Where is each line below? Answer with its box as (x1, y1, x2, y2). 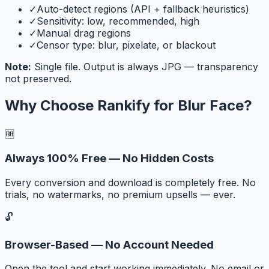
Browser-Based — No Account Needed (5, 237, 214, 252)
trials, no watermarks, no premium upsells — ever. (5, 188, 235, 201)
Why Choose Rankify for (5, 96, 178, 114)
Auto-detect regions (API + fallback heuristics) (37, 2, 249, 15)
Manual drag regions (37, 26, 131, 39)
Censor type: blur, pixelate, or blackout (37, 38, 216, 51)
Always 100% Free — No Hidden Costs (5, 151, 214, 166)
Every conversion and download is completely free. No (5, 176, 256, 189)
